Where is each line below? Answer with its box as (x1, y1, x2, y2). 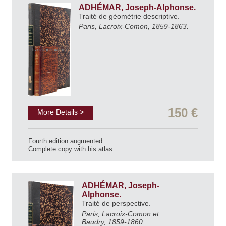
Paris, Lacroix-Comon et (82, 210, 159, 218)
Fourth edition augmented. (28, 137, 104, 145)
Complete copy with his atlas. (28, 145, 115, 153)
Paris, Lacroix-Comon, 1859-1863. (79, 22, 189, 31)
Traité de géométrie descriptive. (79, 12, 182, 20)
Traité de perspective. (82, 199, 153, 208)
